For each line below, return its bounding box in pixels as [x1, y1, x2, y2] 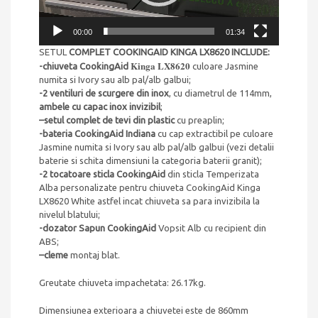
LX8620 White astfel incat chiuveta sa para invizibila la [39, 196, 260, 207]
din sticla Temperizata [168, 169, 259, 180]
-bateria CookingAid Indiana [39, 128, 158, 139]
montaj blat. [70, 250, 120, 261]
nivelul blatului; [39, 209, 100, 220]
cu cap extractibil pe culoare [158, 128, 273, 139]
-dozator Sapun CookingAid [39, 223, 156, 234]
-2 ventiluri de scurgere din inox [39, 88, 169, 99]
